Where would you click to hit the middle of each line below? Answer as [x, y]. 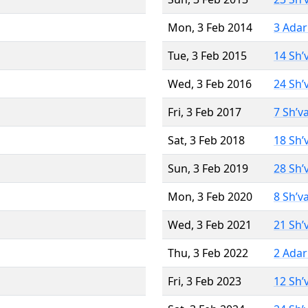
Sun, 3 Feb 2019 [208, 168]
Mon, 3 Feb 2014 [210, 27]
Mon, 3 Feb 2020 [210, 196]
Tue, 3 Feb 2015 [207, 55]
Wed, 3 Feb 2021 [210, 224]
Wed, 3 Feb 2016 [210, 84]
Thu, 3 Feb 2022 [208, 253]
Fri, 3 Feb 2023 [205, 281]
